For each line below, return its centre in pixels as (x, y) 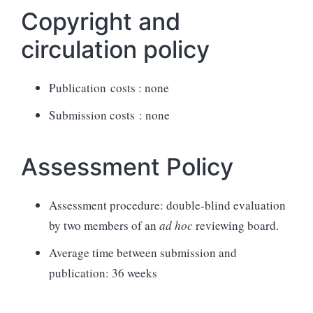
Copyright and (101, 21)
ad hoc (177, 225)
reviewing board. (237, 225)
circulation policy (115, 49)
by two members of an (104, 225)
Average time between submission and (143, 252)
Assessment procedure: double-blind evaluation (167, 205)
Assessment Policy (127, 166)
